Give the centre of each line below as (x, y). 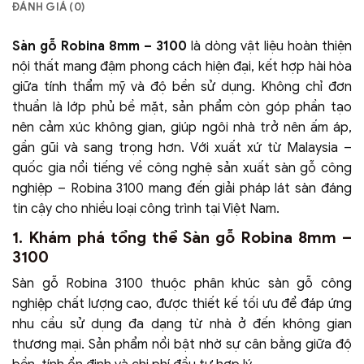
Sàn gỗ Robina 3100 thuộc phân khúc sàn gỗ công (182, 284)
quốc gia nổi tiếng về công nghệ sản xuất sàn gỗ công (182, 168)
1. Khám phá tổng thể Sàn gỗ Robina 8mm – (182, 237)
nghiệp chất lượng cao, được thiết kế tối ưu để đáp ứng (182, 304)
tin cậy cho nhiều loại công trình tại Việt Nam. (146, 208)
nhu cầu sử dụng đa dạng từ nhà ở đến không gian (182, 325)
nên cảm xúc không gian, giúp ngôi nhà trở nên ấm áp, (182, 127)
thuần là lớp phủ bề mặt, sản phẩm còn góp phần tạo (182, 107)
